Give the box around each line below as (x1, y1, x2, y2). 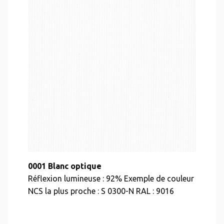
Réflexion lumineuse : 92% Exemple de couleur (28, 174, 194, 183)
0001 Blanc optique (28, 161, 101, 170)
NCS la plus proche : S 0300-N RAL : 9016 (28, 186, 174, 195)
